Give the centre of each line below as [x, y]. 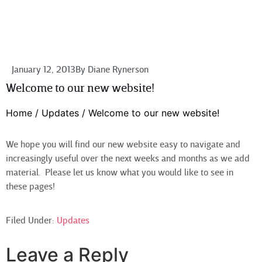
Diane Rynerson [117, 69]
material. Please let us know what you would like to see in [120, 172]
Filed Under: [31, 221]
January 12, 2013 [44, 69]
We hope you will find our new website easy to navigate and [123, 144]
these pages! [30, 186]
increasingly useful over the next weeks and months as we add [128, 158]
